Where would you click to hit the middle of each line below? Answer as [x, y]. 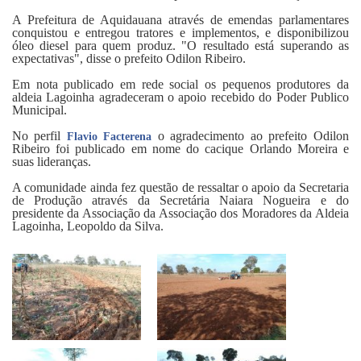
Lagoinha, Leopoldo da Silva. [88, 226]
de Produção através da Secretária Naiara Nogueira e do [180, 201]
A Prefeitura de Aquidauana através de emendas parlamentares [180, 20]
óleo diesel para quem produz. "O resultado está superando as [180, 46]
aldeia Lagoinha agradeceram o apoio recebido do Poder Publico [180, 98]
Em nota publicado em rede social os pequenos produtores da [180, 85]
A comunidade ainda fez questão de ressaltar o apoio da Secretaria [180, 188]
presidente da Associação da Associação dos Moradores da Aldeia [180, 214]
